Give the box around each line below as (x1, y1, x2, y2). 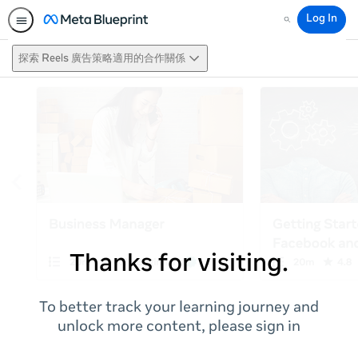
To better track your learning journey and (39, 301, 319, 316)
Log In (306, 14, 337, 25)
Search (280, 20, 315, 30)
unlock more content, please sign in (58, 320, 300, 335)
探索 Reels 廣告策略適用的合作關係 (18, 53, 185, 65)
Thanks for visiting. (70, 253, 288, 277)
